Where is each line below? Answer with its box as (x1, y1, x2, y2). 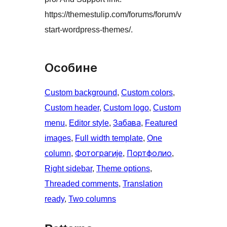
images (45, 134, 71, 143)
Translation (123, 179, 163, 188)
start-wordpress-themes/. (45, 25, 133, 34)
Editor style (69, 119, 109, 128)
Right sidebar (45, 164, 92, 173)
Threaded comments (45, 179, 119, 188)
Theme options (96, 164, 150, 173)
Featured (145, 119, 177, 128)
